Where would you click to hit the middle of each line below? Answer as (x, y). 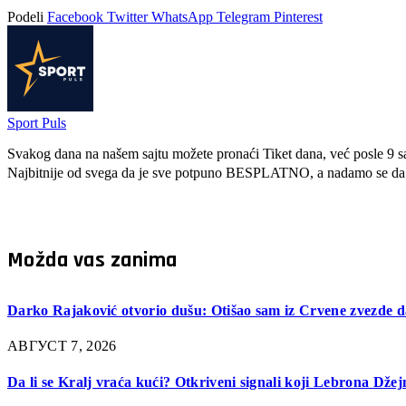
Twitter (127, 17)
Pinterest (298, 17)
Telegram (243, 17)
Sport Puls (37, 123)
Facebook (75, 17)
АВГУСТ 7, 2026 (62, 346)
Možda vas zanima (92, 261)
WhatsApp (182, 17)
